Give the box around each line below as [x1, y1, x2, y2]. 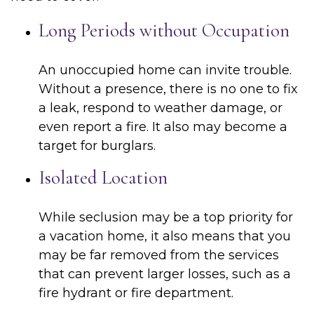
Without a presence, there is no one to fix [39, 81, 298, 97]
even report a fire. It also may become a [39, 119, 287, 135]
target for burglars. [39, 138, 156, 153]
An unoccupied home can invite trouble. [39, 62, 292, 78]
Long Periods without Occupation [39, 19, 289, 42]
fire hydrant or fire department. [39, 285, 233, 301]
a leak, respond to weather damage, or [39, 100, 282, 116]
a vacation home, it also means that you [39, 228, 291, 244]
